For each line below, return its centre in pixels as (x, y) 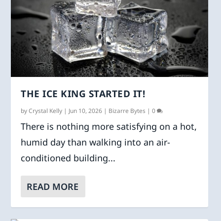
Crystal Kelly (46, 110)
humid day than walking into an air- (96, 142)
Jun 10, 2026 (86, 110)
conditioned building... (68, 158)
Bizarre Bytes (127, 110)
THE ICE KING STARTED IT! (83, 93)
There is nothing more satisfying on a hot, (109, 126)
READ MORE (53, 186)
